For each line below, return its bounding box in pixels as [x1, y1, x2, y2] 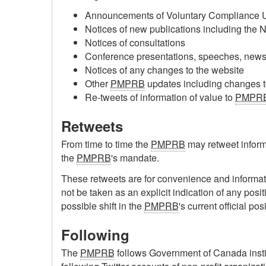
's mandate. [111, 151, 159, 165]
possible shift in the [61, 198, 144, 213]
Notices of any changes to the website [85, 63, 244, 77]
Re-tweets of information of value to [85, 90, 235, 104]
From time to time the [61, 137, 151, 151]
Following [61, 224, 129, 245]
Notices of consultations [85, 36, 185, 50]
